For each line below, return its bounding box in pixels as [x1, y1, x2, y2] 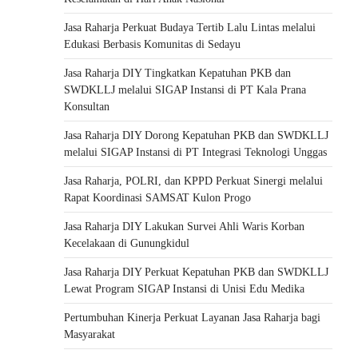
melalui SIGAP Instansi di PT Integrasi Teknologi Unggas [64, 146, 327, 158]
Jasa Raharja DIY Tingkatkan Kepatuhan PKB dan [64, 67, 291, 79]
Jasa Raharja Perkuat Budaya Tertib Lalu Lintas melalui [64, 22, 316, 34]
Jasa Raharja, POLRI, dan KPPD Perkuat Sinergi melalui [64, 175, 323, 187]
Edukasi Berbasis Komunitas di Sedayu [64, 38, 241, 50]
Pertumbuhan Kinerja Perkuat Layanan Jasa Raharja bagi [64, 312, 320, 324]
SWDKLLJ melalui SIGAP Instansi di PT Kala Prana [64, 84, 306, 96]
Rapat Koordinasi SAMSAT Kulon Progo [64, 192, 251, 204]
